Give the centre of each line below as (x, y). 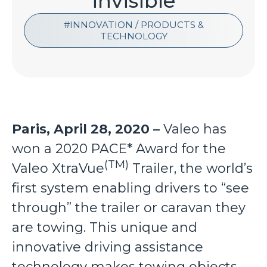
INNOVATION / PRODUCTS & (136, 25)
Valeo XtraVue (58, 168)
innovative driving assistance (108, 247)
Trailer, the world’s (191, 168)
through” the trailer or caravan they (129, 208)
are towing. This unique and (105, 227)
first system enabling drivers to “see (131, 188)
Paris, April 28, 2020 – (86, 129)
